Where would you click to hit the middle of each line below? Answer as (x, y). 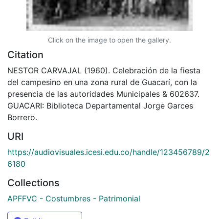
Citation (25, 55)
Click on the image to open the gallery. (109, 40)
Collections (33, 183)
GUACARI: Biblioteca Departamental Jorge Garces (100, 105)
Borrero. (22, 117)
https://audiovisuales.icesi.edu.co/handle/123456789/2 (109, 152)
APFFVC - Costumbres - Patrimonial (74, 198)
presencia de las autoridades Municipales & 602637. (103, 94)
